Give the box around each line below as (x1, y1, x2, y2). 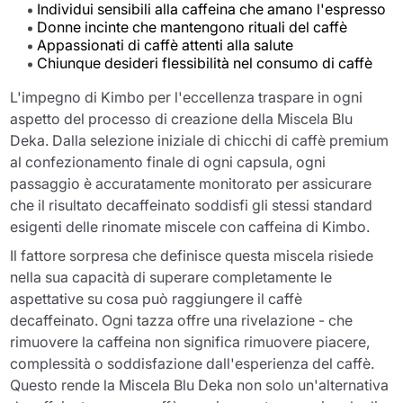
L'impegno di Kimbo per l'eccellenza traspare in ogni (10, 87, 363, 106)
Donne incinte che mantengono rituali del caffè (37, 17, 348, 36)
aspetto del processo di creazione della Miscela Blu (10, 109, 354, 128)
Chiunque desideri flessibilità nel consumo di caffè (37, 53, 373, 72)
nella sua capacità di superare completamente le (10, 267, 333, 286)
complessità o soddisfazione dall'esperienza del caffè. (10, 354, 375, 372)
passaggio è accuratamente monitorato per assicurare (10, 174, 372, 193)
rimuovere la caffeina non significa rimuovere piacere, (10, 332, 371, 351)
